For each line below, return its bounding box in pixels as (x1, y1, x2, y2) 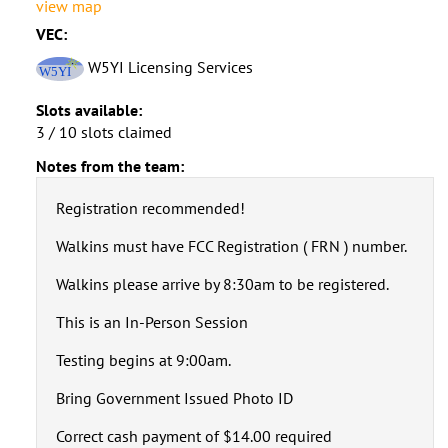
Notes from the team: (35, 155, 184, 176)
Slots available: (35, 99, 142, 120)
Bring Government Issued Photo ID (55, 387, 293, 408)
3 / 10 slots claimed (35, 121, 172, 142)
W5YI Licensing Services (83, 56, 253, 77)
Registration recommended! (55, 197, 245, 218)
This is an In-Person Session (55, 311, 248, 332)
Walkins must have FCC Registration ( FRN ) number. (55, 235, 407, 256)
